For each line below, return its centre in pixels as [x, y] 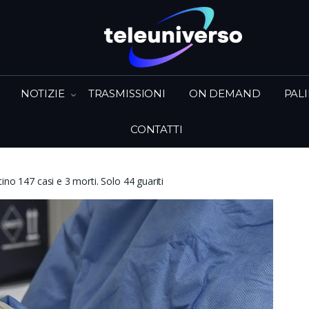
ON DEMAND [225, 93]
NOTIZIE [42, 93]
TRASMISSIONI [127, 93]
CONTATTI [156, 129]
